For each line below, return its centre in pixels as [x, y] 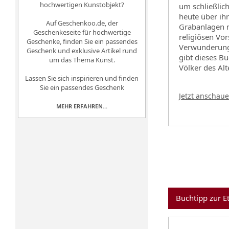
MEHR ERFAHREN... [82, 106]
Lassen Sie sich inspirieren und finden [82, 78]
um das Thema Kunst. [82, 60]
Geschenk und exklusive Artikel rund [82, 51]
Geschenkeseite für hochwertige [82, 32]
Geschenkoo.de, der [88, 23]
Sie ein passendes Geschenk [82, 87]
